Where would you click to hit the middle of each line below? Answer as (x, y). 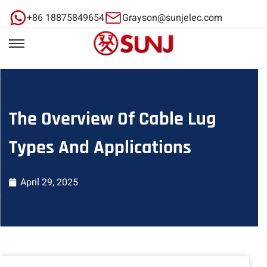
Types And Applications (100, 148)
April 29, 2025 (49, 182)
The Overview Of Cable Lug (113, 119)
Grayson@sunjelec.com (172, 18)
